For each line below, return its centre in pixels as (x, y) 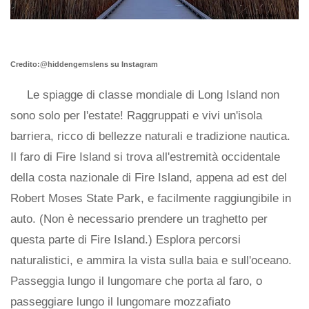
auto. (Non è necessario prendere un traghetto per (139, 219)
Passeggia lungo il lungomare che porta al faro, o (136, 281)
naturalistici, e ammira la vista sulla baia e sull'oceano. (151, 260)
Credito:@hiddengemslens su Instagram (84, 64)
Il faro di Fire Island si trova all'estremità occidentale (145, 157)
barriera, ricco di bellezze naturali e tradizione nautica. (150, 136)
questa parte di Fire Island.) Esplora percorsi (126, 239)
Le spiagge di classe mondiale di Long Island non (153, 94)
